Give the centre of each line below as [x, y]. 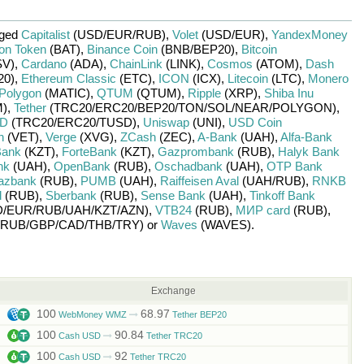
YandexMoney [309, 35]
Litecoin [247, 78]
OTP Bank [294, 166]
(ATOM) [275, 64]
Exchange [174, 291]
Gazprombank [195, 152]
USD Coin [255, 122]
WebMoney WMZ [92, 314]
